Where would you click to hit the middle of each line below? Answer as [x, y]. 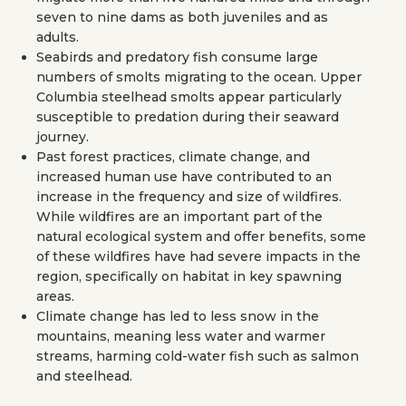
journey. [63, 137]
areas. [55, 296]
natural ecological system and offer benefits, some [201, 237]
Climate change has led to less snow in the [178, 316]
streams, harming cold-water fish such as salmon [198, 356]
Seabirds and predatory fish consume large [177, 57]
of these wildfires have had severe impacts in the [198, 256]
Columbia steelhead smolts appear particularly [189, 97]
